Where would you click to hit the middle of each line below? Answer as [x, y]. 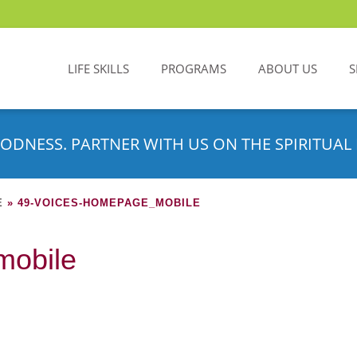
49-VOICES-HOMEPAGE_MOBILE [109, 203]
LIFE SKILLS [98, 69]
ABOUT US [288, 69]
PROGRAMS [194, 69]
